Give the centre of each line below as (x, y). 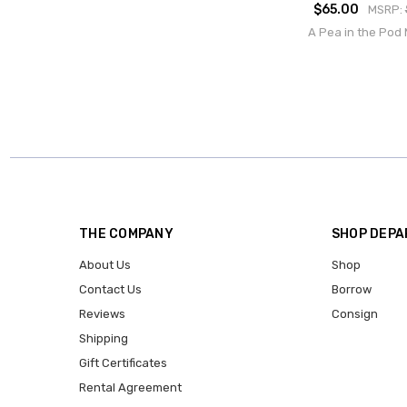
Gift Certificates (123, 363)
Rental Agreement (130, 388)
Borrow (351, 290)
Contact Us (110, 290)
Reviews (102, 314)
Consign (354, 314)
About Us (105, 265)
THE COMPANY (126, 234)
